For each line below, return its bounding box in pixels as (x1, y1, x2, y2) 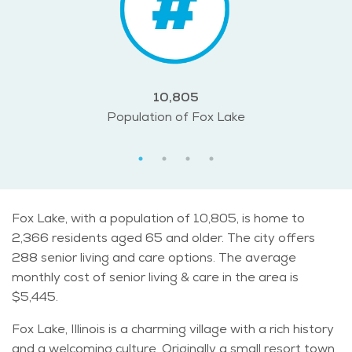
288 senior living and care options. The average (12, 249, 296, 266)
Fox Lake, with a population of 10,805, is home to (12, 210, 305, 227)
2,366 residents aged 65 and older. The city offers (12, 229, 315, 247)
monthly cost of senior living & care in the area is (12, 269, 299, 286)
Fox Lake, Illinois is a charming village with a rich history (12, 321, 334, 338)
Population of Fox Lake (107, 108, 245, 126)
